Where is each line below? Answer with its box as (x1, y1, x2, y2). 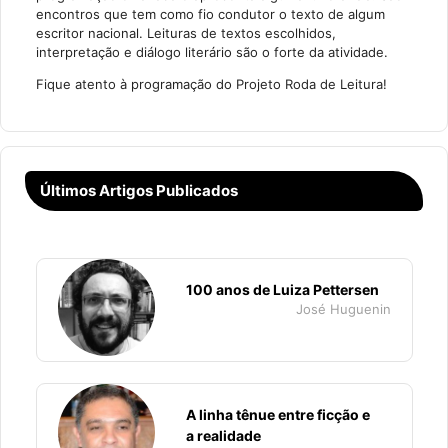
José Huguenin (295, 301, 391, 317)
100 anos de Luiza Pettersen (186, 281, 379, 298)
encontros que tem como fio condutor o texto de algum (35, 6, 385, 22)
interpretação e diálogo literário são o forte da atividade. (35, 44, 388, 60)
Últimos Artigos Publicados (40, 181, 238, 200)
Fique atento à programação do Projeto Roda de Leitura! (35, 76, 387, 92)
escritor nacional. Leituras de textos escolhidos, (35, 25, 336, 41)
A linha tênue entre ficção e (186, 406, 370, 423)
